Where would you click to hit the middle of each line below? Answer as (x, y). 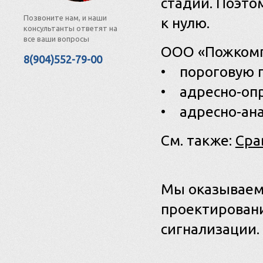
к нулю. (185, 23)
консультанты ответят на (70, 28)
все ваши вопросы (56, 39)
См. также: (198, 140)
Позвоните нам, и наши (65, 18)
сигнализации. (210, 229)
